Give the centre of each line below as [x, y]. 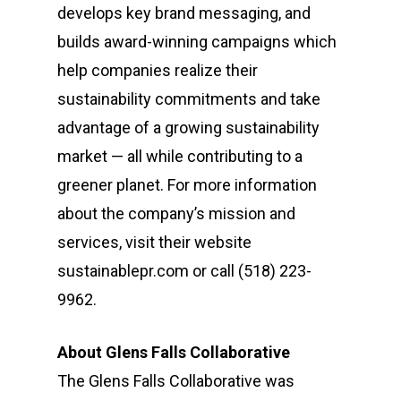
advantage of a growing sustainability [188, 128]
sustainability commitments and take [189, 99]
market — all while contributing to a [180, 157]
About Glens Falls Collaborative [174, 353]
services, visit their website [154, 243]
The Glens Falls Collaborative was [176, 381]
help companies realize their [158, 71]
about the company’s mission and [176, 214]
